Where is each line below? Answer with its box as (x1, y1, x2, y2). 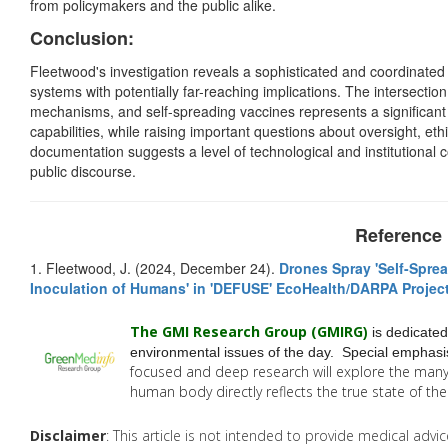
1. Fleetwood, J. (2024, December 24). (30, 258, 279, 279)
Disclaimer (30, 426, 106, 446)
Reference (354, 222, 442, 249)
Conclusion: (30, 25, 134, 52)
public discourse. (30, 161, 136, 182)
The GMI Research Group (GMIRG (130, 322, 363, 342)
